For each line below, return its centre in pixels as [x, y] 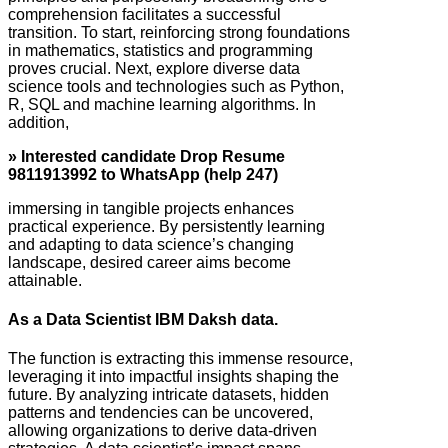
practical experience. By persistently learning [166, 226]
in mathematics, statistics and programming [160, 50]
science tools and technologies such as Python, [176, 86]
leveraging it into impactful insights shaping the [173, 377]
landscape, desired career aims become [149, 262]
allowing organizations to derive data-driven [162, 431]
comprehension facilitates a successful [144, 14]
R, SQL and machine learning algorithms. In [162, 104]
